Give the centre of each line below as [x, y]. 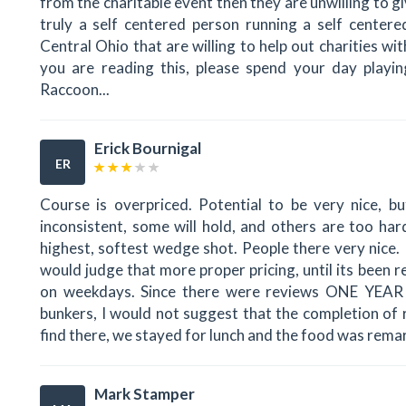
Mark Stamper [145, 394]
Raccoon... [75, 89]
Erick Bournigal [148, 148]
